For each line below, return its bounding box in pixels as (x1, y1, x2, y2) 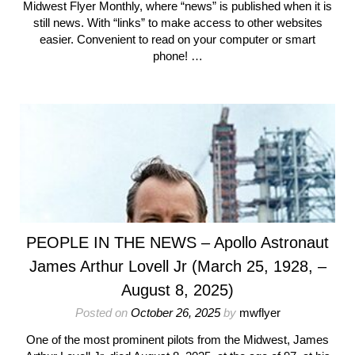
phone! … (152, 49, 203, 63)
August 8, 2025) (121, 281, 234, 299)
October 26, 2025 (130, 306, 220, 319)
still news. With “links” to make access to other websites (32, 16, 323, 29)
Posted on (74, 306, 131, 319)
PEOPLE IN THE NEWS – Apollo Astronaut (26, 234, 329, 251)
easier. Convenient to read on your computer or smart (40, 32, 315, 46)
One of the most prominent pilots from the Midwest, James (26, 333, 329, 346)
